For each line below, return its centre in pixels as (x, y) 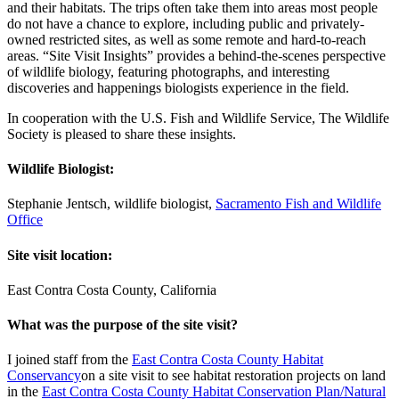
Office (25, 220)
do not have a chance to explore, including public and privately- (186, 23)
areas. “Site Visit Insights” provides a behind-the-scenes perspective (196, 55)
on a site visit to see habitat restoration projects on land (233, 376)
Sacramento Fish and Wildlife (298, 204)
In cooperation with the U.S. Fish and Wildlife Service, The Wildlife (198, 118)
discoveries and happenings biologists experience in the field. (180, 87)
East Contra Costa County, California (112, 289)
